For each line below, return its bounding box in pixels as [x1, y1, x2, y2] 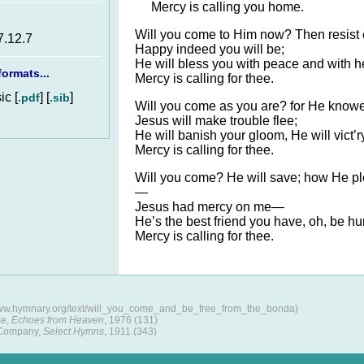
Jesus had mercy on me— [135, 200, 284, 214]
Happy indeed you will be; [135, 42, 284, 56]
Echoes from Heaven [11, 314, 104, 326]
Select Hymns [43, 326, 104, 337]
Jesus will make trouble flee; [135, 114, 297, 128]
